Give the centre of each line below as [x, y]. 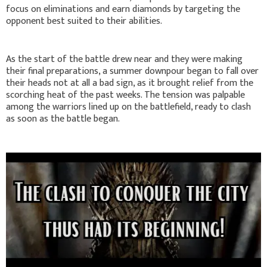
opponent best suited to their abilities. [84, 21]
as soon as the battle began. [63, 119]
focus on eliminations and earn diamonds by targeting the [123, 10]
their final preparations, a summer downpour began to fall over [132, 72]
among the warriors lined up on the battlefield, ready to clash [128, 107]
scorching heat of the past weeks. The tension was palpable [125, 95]
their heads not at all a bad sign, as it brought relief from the [130, 83]
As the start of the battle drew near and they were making [124, 60]
